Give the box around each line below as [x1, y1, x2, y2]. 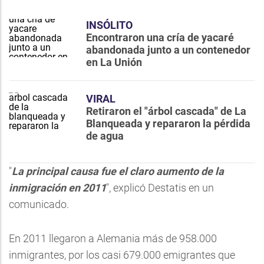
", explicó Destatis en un [106, 181, 214, 194]
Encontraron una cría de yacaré [86, 31, 234, 44]
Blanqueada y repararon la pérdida [86, 117, 250, 130]
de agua [86, 130, 124, 142]
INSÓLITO [86, 19, 133, 31]
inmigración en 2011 [9, 181, 106, 194]
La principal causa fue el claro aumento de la [12, 165, 224, 177]
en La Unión [86, 56, 142, 68]
